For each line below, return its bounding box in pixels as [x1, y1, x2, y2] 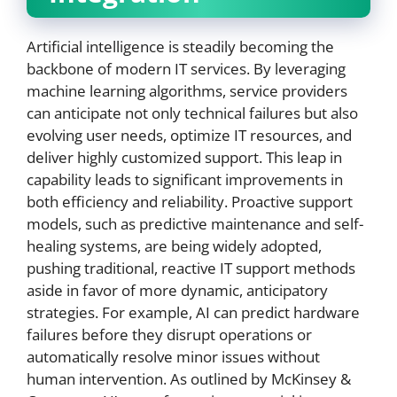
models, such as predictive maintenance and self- [27, 214, 363, 234]
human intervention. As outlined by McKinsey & [27, 369, 351, 389]
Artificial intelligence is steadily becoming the [27, 36, 334, 57]
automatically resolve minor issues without [27, 346, 320, 367]
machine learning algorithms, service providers [27, 81, 347, 101]
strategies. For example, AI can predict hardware [27, 302, 360, 323]
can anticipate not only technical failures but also [27, 103, 358, 123]
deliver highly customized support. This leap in [27, 147, 342, 167]
